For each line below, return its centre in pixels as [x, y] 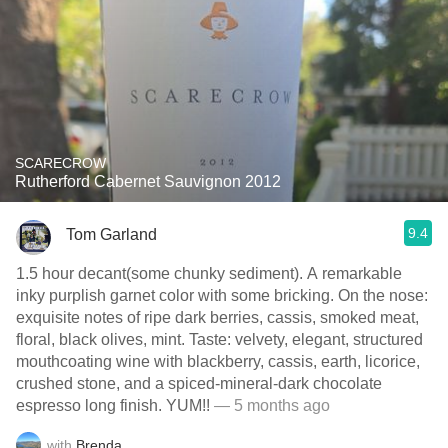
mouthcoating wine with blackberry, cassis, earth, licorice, [218, 361]
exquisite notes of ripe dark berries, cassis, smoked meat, [217, 317]
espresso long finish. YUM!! [188, 405]
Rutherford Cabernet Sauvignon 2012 [148, 181]
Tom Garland [111, 234]
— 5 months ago [270, 405]
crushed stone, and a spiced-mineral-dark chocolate [199, 383]
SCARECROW [60, 163]
